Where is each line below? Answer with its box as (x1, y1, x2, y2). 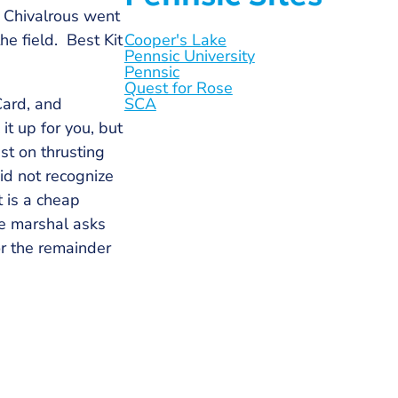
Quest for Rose (123, 77, 233, 99)
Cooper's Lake (123, 29, 227, 51)
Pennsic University (123, 45, 255, 67)
